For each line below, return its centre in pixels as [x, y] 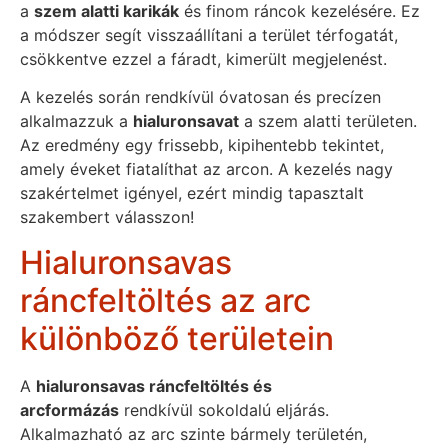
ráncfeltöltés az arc [165, 300]
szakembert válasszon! [107, 217]
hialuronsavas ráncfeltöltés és [154, 385]
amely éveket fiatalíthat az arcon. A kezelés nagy [206, 169]
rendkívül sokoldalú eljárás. [224, 409]
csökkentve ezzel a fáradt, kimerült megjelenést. [203, 59]
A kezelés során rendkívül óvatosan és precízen [200, 97]
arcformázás [69, 409]
